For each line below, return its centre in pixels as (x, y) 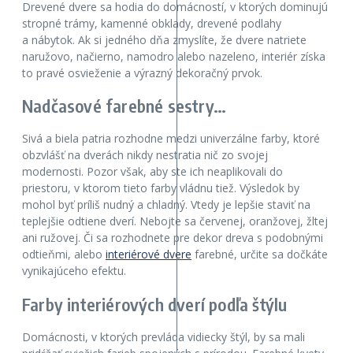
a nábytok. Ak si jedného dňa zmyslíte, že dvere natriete (164, 39)
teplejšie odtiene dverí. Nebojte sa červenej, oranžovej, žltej (175, 221)
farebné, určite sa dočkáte (260, 255)
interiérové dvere (149, 255)
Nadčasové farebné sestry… (124, 106)
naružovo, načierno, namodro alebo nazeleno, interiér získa (174, 56)
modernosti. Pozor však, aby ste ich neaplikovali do (152, 172)
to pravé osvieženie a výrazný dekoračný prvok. (142, 72)
